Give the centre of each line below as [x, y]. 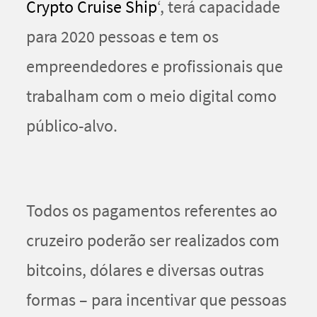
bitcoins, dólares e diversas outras [145, 270]
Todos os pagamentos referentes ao [152, 211]
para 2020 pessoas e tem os [122, 37]
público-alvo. [72, 126]
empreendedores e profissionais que [155, 67]
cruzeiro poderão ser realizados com [153, 241]
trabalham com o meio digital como [151, 96]
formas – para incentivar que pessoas [156, 300]
